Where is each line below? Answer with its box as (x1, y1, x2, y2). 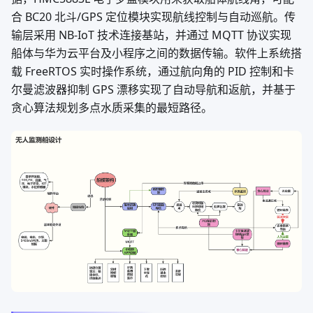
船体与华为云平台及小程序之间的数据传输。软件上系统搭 (11, 45, 302, 61)
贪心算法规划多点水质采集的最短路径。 (11, 100, 212, 115)
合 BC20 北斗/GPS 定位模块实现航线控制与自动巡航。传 (11, 9, 296, 24)
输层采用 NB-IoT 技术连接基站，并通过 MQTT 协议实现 (11, 27, 291, 43)
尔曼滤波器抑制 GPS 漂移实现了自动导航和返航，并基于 (11, 82, 296, 97)
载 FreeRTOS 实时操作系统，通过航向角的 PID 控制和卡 (11, 64, 294, 79)
